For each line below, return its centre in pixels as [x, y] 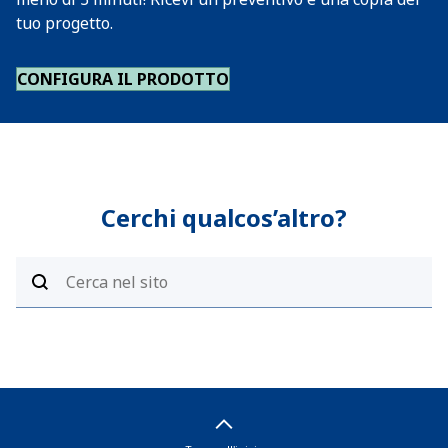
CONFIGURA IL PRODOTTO [123, 79]
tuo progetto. [64, 23]
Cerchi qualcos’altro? [224, 217]
